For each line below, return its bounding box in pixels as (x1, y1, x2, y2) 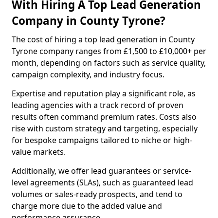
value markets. (12, 146, 66, 157)
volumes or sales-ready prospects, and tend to (12, 189, 182, 200)
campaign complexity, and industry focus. (12, 69, 164, 80)
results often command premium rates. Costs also (12, 111, 197, 122)
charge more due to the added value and (12, 200, 162, 211)
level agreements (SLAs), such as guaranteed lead (12, 177, 193, 188)
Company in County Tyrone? (12, 13, 165, 28)
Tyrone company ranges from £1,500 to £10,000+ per (12, 46, 206, 56)
